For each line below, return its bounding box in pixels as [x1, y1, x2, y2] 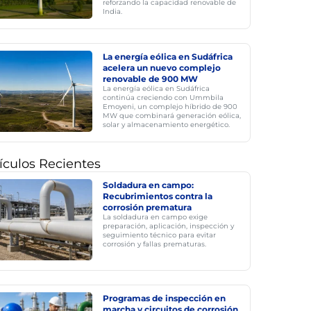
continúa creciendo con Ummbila [102, 93, 224, 102]
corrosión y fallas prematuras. [102, 239, 206, 249]
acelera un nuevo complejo [102, 62, 221, 73]
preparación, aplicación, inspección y [102, 221, 234, 230]
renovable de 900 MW [102, 74, 198, 84]
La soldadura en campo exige [102, 212, 208, 221]
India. [102, 7, 122, 16]
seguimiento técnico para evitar [102, 230, 216, 239]
